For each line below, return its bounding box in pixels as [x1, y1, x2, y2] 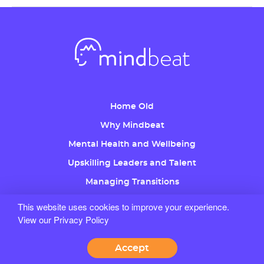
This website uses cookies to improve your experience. [18, 200, 229, 213]
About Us [112, 216, 152, 225]
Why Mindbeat [100, 121, 164, 130]
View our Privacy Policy [18, 213, 109, 226]
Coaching [111, 197, 153, 206]
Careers [115, 253, 148, 262]
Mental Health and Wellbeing [68, 140, 196, 149]
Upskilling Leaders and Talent [68, 159, 196, 168]
